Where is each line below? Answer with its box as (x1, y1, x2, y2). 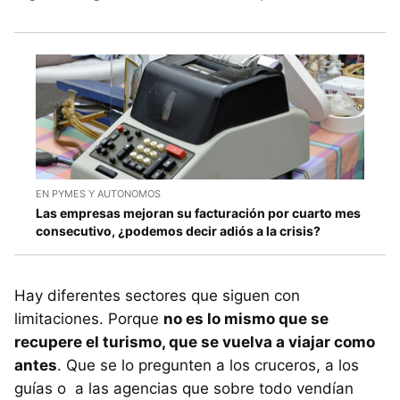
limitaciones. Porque (14, 310, 163, 329)
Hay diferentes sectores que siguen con (14, 287, 300, 305)
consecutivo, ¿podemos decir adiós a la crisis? (36, 223, 321, 239)
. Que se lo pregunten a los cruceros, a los (57, 356, 359, 375)
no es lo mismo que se (163, 310, 329, 329)
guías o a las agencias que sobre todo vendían (14, 379, 354, 398)
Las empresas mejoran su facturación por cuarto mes (36, 205, 361, 221)
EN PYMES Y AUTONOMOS (36, 187, 161, 201)
